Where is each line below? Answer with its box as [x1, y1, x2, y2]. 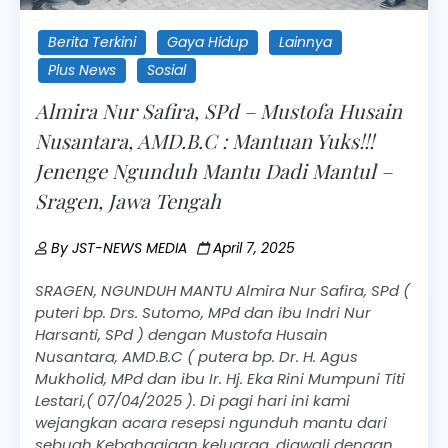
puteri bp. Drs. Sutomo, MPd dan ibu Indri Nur [35, 302, 371, 324]
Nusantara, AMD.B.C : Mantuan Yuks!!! [35, 127, 374, 155]
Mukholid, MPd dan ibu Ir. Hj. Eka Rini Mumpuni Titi [35, 368, 405, 390]
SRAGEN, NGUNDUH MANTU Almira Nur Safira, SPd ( [35, 280, 410, 302]
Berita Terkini [48, 32, 136, 53]
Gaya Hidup [167, 32, 248, 53]
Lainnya [279, 32, 332, 53]
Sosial [147, 60, 186, 81]
